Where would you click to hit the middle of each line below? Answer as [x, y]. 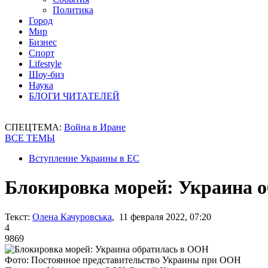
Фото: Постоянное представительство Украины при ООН [123, 260]
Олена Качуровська [72, 217]
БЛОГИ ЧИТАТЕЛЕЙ [74, 96]
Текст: [17, 217]
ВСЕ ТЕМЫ [30, 138]
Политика [73, 10]
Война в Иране [95, 127]
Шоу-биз [46, 74]
